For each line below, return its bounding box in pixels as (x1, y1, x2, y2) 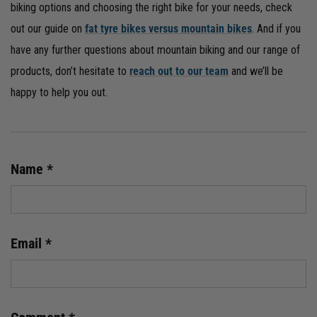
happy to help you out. (11, 85, 110, 99)
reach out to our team (129, 64, 229, 78)
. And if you (252, 21, 301, 35)
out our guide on (11, 21, 85, 35)
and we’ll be (229, 64, 283, 78)
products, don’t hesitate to (11, 64, 129, 78)
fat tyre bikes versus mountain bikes (85, 21, 252, 35)
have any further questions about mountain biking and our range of (11, 42, 300, 57)
